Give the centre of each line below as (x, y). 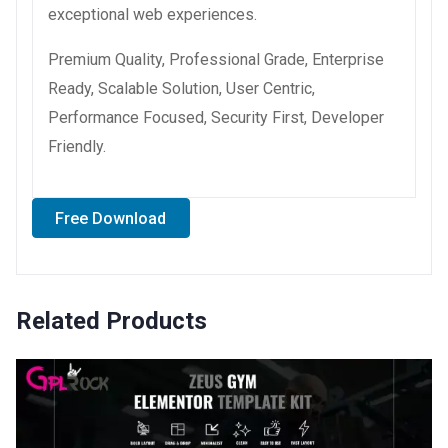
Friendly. (77, 146)
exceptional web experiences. (152, 14)
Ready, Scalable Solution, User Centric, (181, 88)
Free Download (111, 218)
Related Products (111, 321)
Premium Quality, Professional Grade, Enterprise (216, 59)
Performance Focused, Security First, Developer (216, 117)
